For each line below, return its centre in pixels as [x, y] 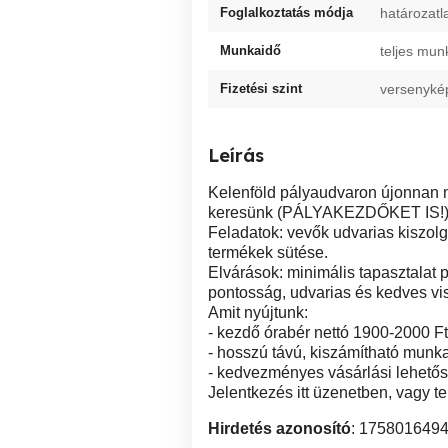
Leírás [236, 155]
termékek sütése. [268, 252]
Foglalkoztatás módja [286, 12]
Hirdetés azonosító [279, 428]
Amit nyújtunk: [258, 312]
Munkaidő [250, 50]
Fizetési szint [261, 88]
